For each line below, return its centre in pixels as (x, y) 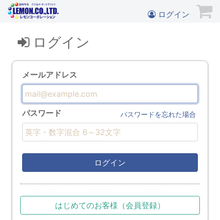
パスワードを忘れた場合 (158, 114)
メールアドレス (50, 75)
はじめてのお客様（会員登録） (110, 205)
